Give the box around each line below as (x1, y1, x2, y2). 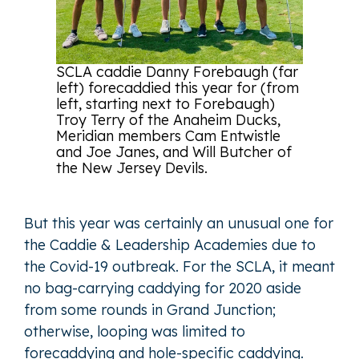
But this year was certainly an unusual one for (24, 213, 333, 232)
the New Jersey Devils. (56, 158, 208, 177)
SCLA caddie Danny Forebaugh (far (56, 62, 298, 81)
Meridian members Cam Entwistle (56, 126, 280, 145)
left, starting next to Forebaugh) (56, 94, 275, 113)
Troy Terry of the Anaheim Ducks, (56, 110, 280, 129)
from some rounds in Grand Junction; (24, 300, 276, 319)
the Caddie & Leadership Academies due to (24, 235, 316, 254)
